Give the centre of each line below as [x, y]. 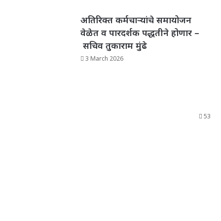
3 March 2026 [104, 59]
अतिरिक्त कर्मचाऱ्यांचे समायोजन [136, 20]
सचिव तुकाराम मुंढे [113, 46]
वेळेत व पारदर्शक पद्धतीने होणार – [140, 33]
